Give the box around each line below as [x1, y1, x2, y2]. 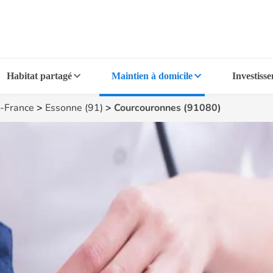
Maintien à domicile [111, 71, 193, 81]
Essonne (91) [45, 101, 103, 115]
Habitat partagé [7, 71, 73, 81]
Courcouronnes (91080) [114, 101, 221, 115]
